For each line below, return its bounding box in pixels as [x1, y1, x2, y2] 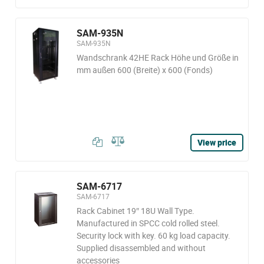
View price [197, 137, 236, 148]
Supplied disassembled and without [76, 242, 206, 253]
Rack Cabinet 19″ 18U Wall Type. [76, 205, 194, 216]
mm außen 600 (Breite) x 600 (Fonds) [76, 64, 213, 75]
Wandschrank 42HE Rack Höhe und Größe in [76, 52, 239, 63]
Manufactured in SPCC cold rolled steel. [76, 217, 220, 229]
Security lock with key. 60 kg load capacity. [76, 230, 230, 241]
